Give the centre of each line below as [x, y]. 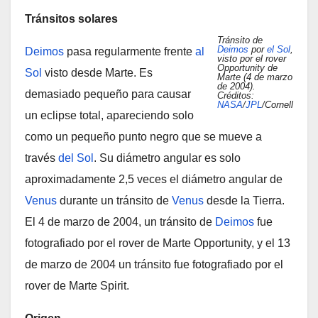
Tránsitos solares [71, 19]
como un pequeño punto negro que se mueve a [143, 137]
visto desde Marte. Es [97, 73]
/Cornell [278, 105]
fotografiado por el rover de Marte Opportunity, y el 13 [158, 243]
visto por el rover [252, 59]
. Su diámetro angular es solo [167, 158]
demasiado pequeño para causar [108, 94]
